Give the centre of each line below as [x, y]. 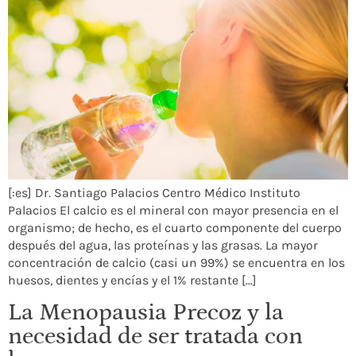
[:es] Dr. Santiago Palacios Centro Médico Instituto [154, 192]
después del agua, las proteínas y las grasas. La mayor [163, 245]
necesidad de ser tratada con [155, 337]
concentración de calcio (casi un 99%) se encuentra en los [176, 262]
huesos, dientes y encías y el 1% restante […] [132, 280]
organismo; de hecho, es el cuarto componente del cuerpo [175, 227]
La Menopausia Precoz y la [146, 313]
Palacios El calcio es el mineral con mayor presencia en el [173, 210]
